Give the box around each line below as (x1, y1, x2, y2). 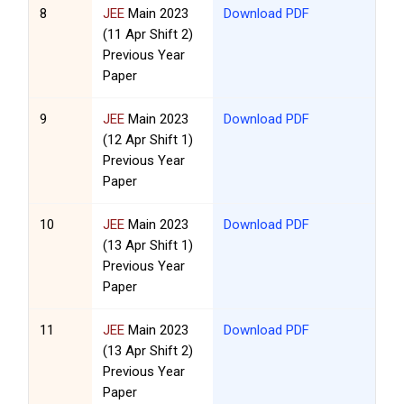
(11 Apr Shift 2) (103, 26, 194, 43)
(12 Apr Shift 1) (103, 132, 194, 149)
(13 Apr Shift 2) (103, 343, 194, 360)
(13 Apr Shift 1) (103, 237, 194, 254)
